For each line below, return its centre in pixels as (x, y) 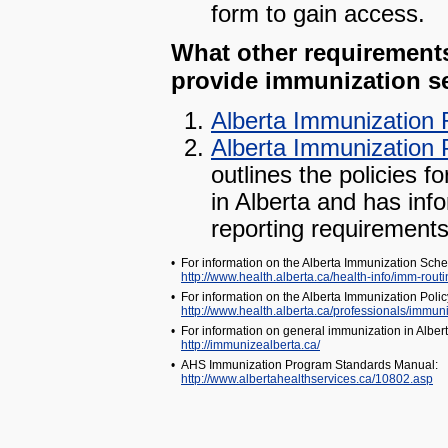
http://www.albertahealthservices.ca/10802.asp (307, 379)
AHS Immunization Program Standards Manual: (309, 365)
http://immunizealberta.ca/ (250, 345)
